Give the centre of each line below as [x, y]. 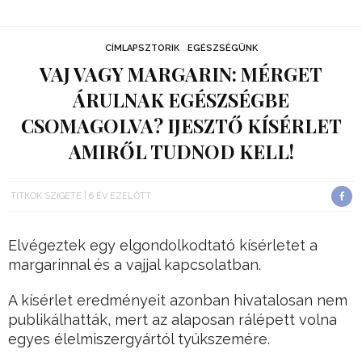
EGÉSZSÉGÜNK [222, 48]
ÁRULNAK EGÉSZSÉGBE [181, 100]
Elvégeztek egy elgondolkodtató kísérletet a [163, 246]
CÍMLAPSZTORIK [142, 48]
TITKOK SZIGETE [46, 196]
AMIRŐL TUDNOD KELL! [181, 152]
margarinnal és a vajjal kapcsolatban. [135, 265]
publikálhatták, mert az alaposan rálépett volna [173, 320]
